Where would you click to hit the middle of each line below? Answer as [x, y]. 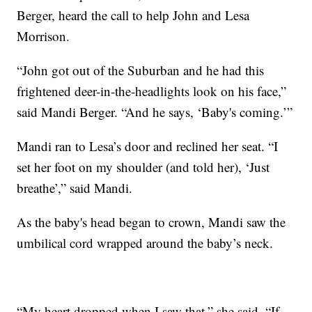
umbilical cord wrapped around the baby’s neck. [145, 242]
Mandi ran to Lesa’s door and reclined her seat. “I [148, 146]
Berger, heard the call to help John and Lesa [133, 15]
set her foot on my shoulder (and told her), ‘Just [143, 166]
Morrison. [44, 36]
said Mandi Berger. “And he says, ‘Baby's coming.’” [155, 111]
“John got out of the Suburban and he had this [141, 70]
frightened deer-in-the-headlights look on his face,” [152, 91]
